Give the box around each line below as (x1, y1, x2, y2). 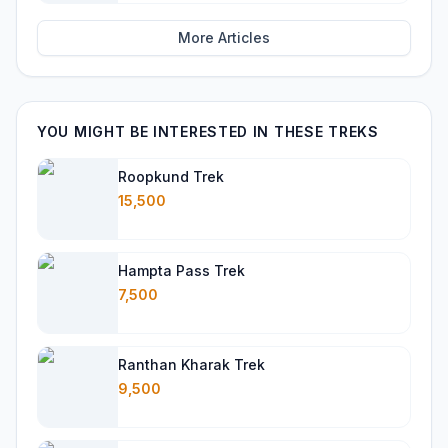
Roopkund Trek (118, 168, 224, 185)
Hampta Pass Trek (118, 262, 245, 279)
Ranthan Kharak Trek (118, 356, 265, 373)
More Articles (178, 29, 270, 46)
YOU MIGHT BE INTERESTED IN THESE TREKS (37, 123, 379, 140)
